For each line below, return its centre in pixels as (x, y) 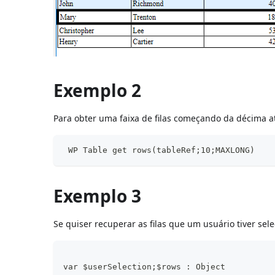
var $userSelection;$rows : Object (145, 266)
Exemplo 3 (98, 196)
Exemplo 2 (98, 90)
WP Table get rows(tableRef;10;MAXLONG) (159, 150)
